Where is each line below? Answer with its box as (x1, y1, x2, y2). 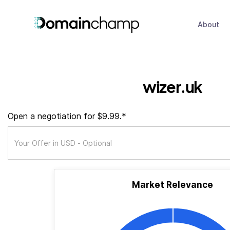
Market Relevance (132, 180, 213, 190)
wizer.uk (142, 76, 203, 97)
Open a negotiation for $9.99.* (8, 111, 126, 121)
